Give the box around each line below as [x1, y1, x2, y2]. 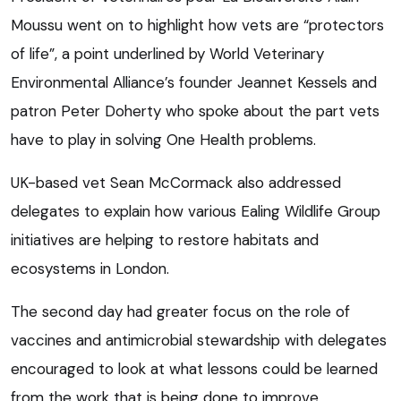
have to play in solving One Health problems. [11, 129, 316, 149]
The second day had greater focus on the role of [11, 301, 350, 321]
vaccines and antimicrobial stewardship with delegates [11, 329, 387, 350]
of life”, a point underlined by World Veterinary [11, 43, 324, 64]
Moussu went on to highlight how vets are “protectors [11, 14, 384, 35]
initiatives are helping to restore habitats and [11, 229, 319, 250]
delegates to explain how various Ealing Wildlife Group [11, 200, 380, 221]
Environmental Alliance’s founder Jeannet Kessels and [11, 72, 377, 92]
